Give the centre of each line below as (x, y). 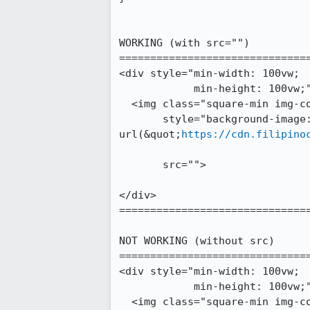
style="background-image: (141, 119)
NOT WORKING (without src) (197, 241)
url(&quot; (150, 134)
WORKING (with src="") (184, 43)
